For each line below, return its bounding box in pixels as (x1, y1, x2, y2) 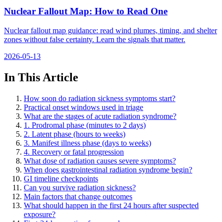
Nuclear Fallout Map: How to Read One (4, 6, 167, 17)
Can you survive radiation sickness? (24, 183, 136, 192)
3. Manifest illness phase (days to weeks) (24, 138, 151, 147)
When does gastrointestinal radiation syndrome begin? (24, 165, 192, 174)
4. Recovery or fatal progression (24, 147, 124, 156)
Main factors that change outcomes (24, 192, 132, 201)
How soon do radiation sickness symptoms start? (24, 94, 175, 103)
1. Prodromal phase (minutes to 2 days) (24, 120, 146, 129)
